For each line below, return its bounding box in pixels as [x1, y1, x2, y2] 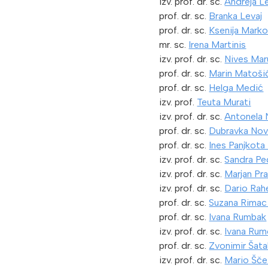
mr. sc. [159, 39, 189, 51]
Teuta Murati [197, 96, 251, 108]
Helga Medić [209, 82, 264, 94]
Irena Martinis [188, 39, 246, 51]
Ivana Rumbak [209, 211, 267, 223]
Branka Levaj [209, 10, 263, 22]
